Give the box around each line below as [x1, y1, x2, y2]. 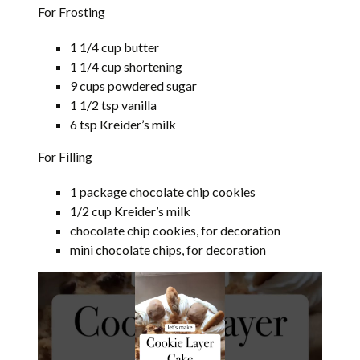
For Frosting [38, 4, 106, 20]
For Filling [38, 149, 93, 165]
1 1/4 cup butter [70, 39, 160, 55]
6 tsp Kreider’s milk [70, 117, 177, 133]
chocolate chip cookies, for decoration [70, 223, 281, 239]
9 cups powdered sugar [70, 78, 198, 94]
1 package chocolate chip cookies [70, 184, 256, 200]
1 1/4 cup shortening [70, 59, 183, 75]
